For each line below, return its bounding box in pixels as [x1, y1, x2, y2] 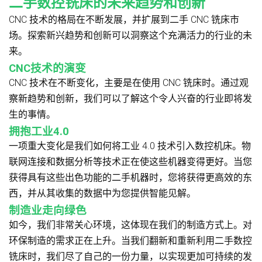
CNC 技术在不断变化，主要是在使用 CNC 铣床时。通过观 [9, 77, 249, 89]
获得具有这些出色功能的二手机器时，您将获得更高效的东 [9, 172, 252, 184]
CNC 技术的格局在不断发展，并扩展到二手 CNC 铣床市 [9, 14, 239, 26]
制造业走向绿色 [9, 204, 87, 218]
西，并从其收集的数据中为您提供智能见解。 [9, 188, 196, 199]
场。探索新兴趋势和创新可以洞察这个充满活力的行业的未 [9, 30, 252, 42]
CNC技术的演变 [9, 62, 86, 75]
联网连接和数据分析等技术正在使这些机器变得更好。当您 [9, 156, 252, 168]
